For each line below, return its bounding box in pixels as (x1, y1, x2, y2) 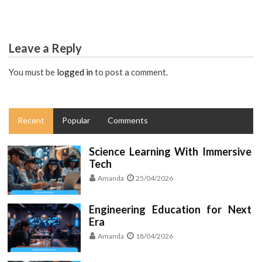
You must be (9, 66, 57, 77)
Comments (108, 115, 148, 126)
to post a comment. (93, 66, 168, 77)
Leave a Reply (9, 40, 82, 55)
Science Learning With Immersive (89, 145, 251, 158)
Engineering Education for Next (89, 202, 251, 216)
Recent (18, 115, 44, 126)
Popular (62, 115, 90, 126)
